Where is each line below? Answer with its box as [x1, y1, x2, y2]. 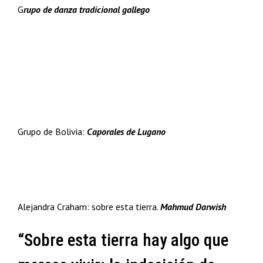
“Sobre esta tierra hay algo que [18, 230, 228, 250]
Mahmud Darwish [160, 201, 226, 213]
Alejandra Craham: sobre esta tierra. [18, 201, 160, 213]
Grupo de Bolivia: [18, 126, 87, 137]
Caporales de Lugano [87, 126, 166, 137]
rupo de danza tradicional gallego [23, 4, 150, 15]
